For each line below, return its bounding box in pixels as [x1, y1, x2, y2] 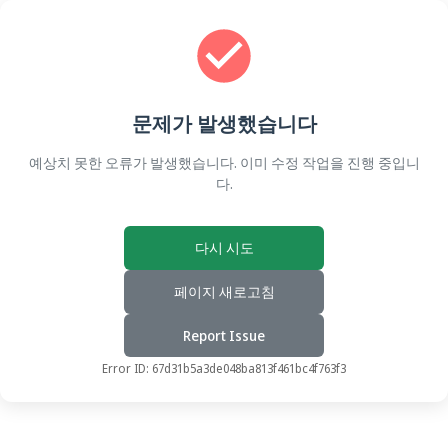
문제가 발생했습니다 [131, 110, 317, 137]
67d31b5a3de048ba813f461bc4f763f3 [152, 360, 346, 377]
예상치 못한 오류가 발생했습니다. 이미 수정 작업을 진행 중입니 [28, 153, 420, 172]
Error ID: [102, 360, 152, 377]
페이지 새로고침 [173, 282, 275, 301]
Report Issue [183, 326, 265, 345]
